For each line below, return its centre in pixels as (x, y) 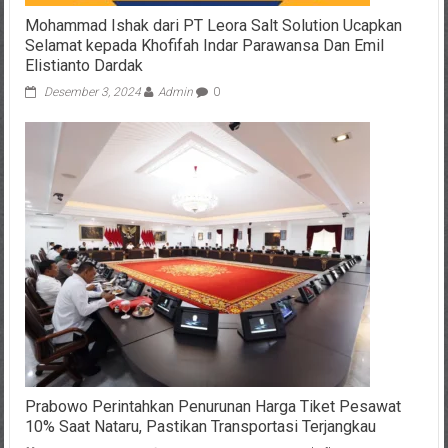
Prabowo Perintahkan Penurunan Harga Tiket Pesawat (212, 406)
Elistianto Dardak (83, 65)
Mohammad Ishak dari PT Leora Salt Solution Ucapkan (213, 25)
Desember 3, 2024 (92, 91)
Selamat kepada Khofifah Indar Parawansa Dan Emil (204, 45)
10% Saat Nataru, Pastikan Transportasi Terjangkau (200, 426)
